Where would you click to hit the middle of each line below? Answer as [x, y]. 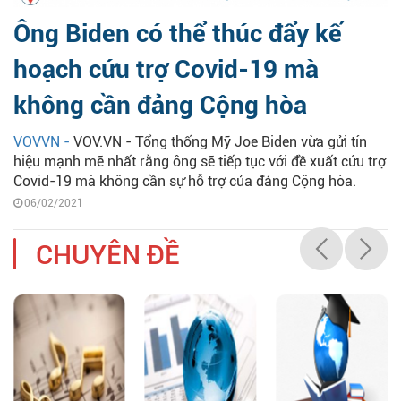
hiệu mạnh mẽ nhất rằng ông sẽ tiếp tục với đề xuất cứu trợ [200, 162]
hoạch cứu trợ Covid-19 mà [166, 70]
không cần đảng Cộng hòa [160, 106]
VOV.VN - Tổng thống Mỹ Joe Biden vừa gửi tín [220, 142]
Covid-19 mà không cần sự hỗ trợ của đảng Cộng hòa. [185, 182]
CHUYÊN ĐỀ [108, 255]
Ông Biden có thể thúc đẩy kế [178, 34]
